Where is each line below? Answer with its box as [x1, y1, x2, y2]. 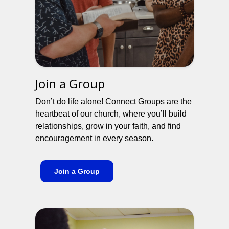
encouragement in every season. [35, 133, 153, 143]
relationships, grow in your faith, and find [35, 121, 181, 130]
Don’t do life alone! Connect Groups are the [35, 97, 192, 106]
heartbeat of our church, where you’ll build [35, 109, 187, 118]
